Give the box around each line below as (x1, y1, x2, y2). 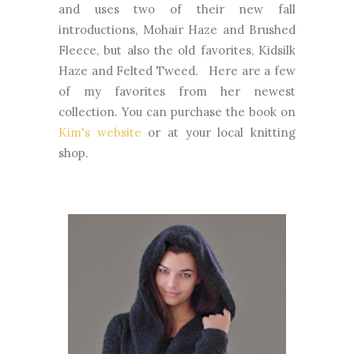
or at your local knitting (141, 125, 296, 140)
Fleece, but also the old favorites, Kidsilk (58, 43, 296, 58)
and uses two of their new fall (58, 2, 296, 17)
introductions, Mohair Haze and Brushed (58, 22, 296, 37)
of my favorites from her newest (58, 84, 296, 99)
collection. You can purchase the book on (58, 104, 296, 119)
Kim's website (58, 125, 141, 140)
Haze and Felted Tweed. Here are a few (58, 63, 296, 78)
